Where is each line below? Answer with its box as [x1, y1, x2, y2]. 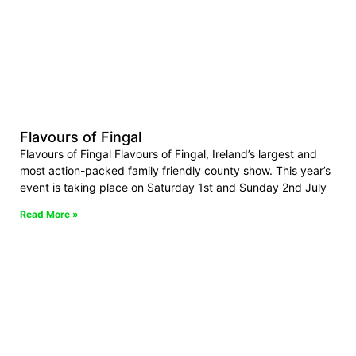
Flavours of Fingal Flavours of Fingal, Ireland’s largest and [20, 147, 317, 161]
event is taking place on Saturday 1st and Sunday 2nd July [20, 180, 327, 195]
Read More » [20, 208, 79, 221]
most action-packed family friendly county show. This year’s [20, 164, 331, 178]
